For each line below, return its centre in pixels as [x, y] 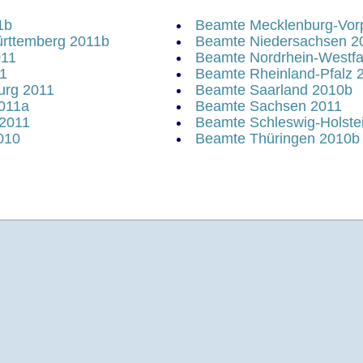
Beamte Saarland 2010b [274, 90]
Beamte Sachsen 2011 [269, 106]
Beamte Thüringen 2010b [278, 138]
